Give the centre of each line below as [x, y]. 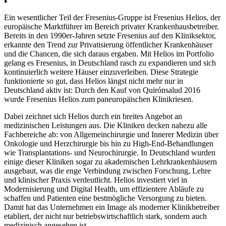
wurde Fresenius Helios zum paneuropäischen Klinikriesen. [99, 99]
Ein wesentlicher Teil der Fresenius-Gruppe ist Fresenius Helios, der [112, 17]
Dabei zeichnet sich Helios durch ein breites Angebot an [93, 116]
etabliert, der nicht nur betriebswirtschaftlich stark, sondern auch [105, 216]
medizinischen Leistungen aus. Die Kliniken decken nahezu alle [106, 125]
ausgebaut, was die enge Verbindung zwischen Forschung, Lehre [107, 171]
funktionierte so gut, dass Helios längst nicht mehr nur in [94, 81]
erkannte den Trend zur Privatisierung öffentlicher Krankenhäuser [108, 44]
